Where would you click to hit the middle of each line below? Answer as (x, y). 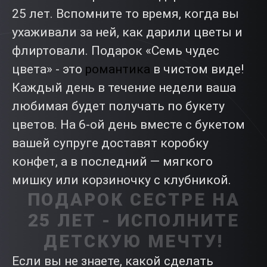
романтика (118, 69)
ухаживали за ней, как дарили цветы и (127, 32)
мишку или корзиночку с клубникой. (122, 180)
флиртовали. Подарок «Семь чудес (116, 51)
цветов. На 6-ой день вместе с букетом (128, 125)
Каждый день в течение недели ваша (124, 88)
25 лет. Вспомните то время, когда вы (125, 14)
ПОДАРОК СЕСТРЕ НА (133, 200)
